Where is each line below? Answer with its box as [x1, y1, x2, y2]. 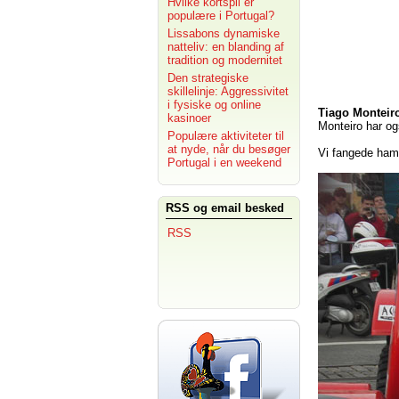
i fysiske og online [167, 98, 261, 111]
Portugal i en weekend [167, 156, 281, 169]
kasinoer [167, 111, 211, 125]
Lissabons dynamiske [167, 27, 280, 40]
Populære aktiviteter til [167, 129, 284, 142]
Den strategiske [167, 71, 248, 85]
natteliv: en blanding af [167, 40, 284, 53]
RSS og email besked [166, 201, 284, 215]
